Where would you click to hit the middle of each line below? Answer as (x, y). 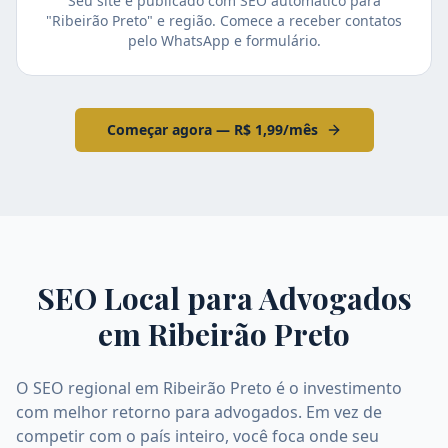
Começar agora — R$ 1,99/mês (212, 129)
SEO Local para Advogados (224, 298)
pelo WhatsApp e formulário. (224, 40)
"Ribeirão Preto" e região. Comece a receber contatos (224, 20)
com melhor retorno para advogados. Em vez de (199, 412)
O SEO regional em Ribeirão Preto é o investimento (209, 388)
